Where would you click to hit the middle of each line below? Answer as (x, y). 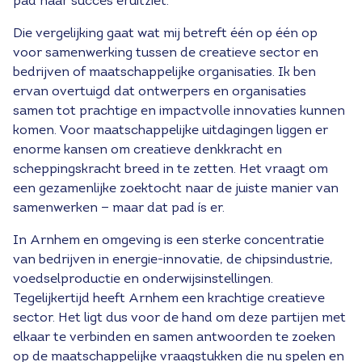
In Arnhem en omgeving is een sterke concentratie (168, 241)
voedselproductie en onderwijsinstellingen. (143, 280)
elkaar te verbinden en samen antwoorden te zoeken (174, 338)
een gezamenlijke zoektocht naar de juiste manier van (176, 189)
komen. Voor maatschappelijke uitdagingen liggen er (170, 131)
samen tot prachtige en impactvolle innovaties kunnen (179, 112)
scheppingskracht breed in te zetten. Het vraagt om (170, 170)
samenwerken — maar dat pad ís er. (119, 208)
